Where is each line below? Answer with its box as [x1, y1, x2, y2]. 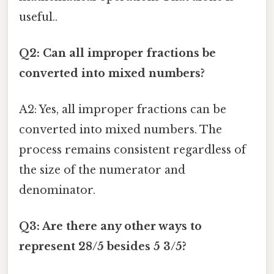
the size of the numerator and [19, 163, 185, 177]
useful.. [19, 10, 57, 24]
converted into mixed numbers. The [19, 123, 222, 137]
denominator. [19, 183, 95, 198]
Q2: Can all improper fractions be [19, 46, 216, 60]
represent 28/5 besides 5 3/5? [19, 240, 187, 254]
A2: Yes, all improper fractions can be [19, 103, 226, 117]
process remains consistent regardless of [19, 143, 246, 157]
